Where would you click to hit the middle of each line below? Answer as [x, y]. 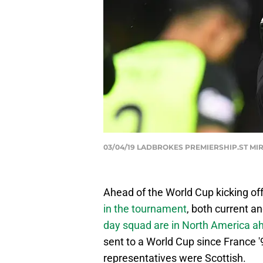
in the [116, 209]
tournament [159, 209]
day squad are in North [156, 225]
